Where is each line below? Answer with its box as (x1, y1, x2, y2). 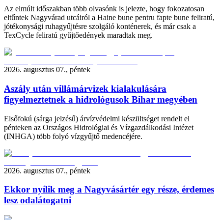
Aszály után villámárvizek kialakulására (4, 83, 166, 94)
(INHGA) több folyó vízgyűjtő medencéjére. (4, 132, 142, 140)
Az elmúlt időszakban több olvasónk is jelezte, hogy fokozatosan (4, 4, 204, 13)
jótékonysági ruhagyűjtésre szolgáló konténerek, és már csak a (4, 22, 196, 31)
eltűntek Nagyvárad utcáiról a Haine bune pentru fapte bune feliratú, (4, 13, 215, 22)
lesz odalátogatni (4, 195, 71, 206)
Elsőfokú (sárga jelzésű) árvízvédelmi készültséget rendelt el (4, 114, 190, 123)
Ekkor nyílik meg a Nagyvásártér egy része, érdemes (4, 184, 214, 195)
